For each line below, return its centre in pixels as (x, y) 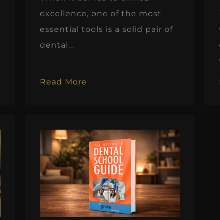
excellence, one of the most (101, 13)
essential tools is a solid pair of (107, 29)
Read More (64, 82)
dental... (57, 45)
